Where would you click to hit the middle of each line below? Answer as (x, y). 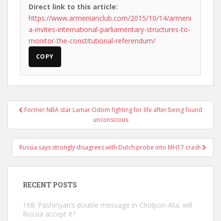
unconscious (110, 120)
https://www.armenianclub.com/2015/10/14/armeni (110, 18)
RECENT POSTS (50, 185)
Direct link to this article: (73, 7)
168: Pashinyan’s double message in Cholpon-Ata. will (108, 205)
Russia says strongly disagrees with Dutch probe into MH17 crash (111, 147)
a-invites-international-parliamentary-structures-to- (110, 29)
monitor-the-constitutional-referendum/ (92, 41)
